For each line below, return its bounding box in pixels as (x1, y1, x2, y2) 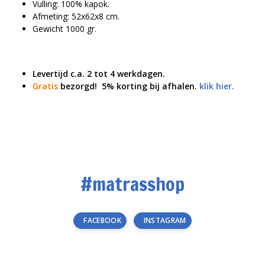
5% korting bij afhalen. (102, 80, 199, 92)
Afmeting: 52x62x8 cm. (33, 11, 119, 22)
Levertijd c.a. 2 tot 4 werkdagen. (33, 68, 165, 80)
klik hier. (199, 80, 234, 92)
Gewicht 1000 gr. (33, 23, 96, 35)
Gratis (33, 80, 58, 92)
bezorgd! (58, 80, 102, 92)
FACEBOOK (83, 215, 121, 226)
